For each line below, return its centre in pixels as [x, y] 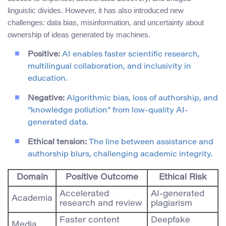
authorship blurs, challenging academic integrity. [120, 154]
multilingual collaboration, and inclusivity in [109, 67]
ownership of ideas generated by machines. [79, 34]
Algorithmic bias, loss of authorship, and [141, 98]
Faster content [90, 220]
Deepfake [171, 220]
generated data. [58, 123]
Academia [32, 199]
